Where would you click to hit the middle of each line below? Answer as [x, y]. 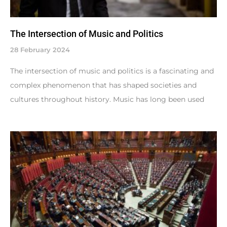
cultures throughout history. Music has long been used [107, 99]
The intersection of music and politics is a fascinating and [112, 71]
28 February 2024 [40, 49]
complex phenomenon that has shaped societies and [103, 85]
